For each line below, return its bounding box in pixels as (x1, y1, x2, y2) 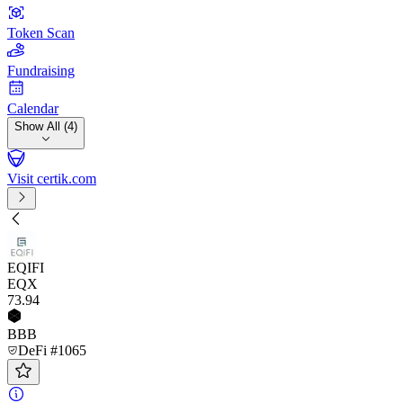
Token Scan (7, 25, 75, 40)
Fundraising (7, 63, 75, 78)
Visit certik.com (7, 171, 96, 186)
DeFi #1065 (18, 343, 86, 358)
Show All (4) (14, 120, 77, 133)
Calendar (7, 101, 58, 116)
